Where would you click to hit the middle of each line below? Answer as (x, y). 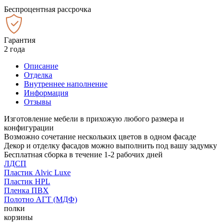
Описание (41, 66)
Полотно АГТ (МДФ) (41, 199)
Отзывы (38, 102)
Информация (46, 93)
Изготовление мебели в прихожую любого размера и (94, 118)
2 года (14, 49)
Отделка (38, 75)
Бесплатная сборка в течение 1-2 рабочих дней (83, 154)
